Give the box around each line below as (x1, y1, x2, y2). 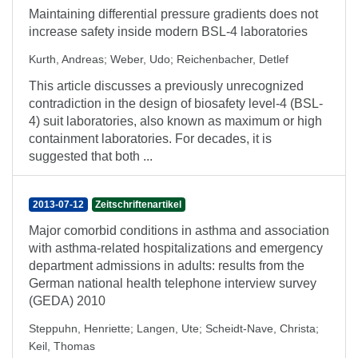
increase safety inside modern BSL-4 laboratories (29, 25, 308, 38)
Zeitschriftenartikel (95, 199, 182, 210)
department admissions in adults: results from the (29, 259, 304, 272)
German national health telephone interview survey (29, 276, 316, 290)
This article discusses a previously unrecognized (29, 79, 304, 93)
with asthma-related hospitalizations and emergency (29, 241, 323, 255)
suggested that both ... (29, 149, 153, 163)
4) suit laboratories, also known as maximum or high (29, 114, 322, 128)
